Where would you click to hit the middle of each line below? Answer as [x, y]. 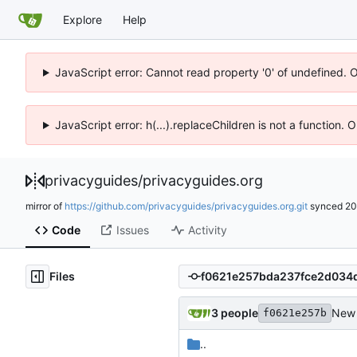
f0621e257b [295, 312]
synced [326, 206]
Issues [132, 230]
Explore [82, 19]
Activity [207, 230]
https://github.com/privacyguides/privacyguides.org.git [186, 206]
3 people [235, 312]
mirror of [45, 206]
